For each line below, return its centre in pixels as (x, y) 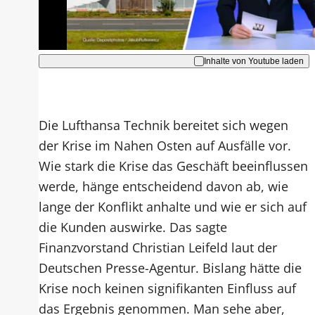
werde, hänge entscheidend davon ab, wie (164, 186)
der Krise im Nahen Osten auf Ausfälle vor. (165, 145)
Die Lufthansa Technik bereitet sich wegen (164, 124)
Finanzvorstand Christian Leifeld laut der (158, 247)
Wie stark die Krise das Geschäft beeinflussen (174, 165)
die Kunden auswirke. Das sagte (133, 226)
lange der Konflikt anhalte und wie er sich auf (173, 206)
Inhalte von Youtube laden (254, 62)
